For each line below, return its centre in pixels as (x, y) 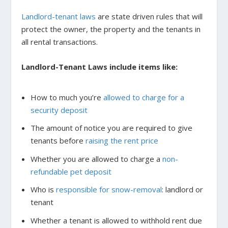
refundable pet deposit (71, 171)
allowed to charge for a (144, 97)
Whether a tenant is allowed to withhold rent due (116, 220)
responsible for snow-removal (109, 190)
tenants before (58, 141)
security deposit (59, 110)
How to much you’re (67, 97)
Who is (43, 190)
